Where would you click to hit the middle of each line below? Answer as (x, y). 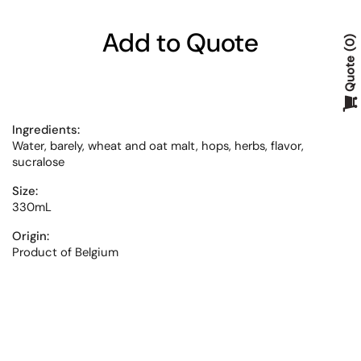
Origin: (31, 236)
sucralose (40, 162)
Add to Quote (180, 43)
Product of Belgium (65, 252)
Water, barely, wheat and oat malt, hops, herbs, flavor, (158, 146)
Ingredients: (46, 130)
